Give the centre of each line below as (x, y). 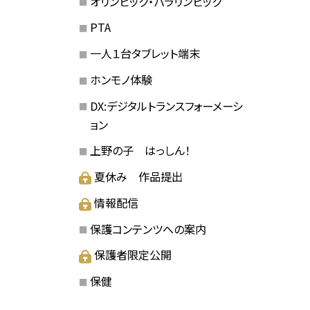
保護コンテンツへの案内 (148, 229)
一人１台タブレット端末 (145, 54)
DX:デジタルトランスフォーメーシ (166, 106)
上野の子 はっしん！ (140, 151)
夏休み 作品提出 (139, 177)
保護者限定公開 (133, 255)
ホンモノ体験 (121, 79)
